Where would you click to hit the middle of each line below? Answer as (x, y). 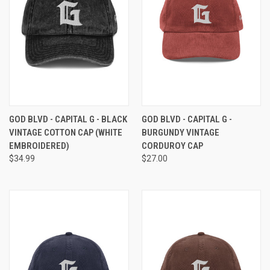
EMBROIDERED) (39, 146)
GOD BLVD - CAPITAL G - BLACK (68, 119)
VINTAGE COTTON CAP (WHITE (66, 132)
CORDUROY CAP (172, 146)
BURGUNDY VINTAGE (180, 132)
